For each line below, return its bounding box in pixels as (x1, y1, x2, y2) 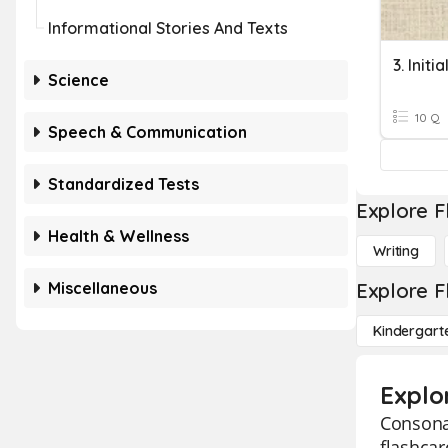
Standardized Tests (48, 174, 199, 194)
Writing (373, 242, 420, 260)
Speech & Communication (48, 122, 247, 142)
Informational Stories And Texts (48, 18, 288, 38)
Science (48, 70, 109, 90)
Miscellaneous (48, 278, 157, 298)
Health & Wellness (48, 226, 189, 246)
